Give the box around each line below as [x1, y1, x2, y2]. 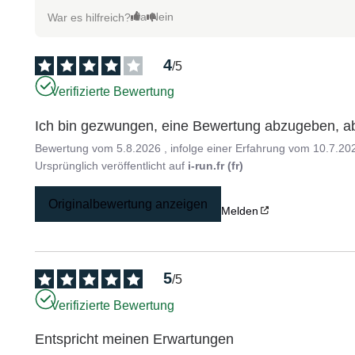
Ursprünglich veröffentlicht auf [35, 158, 189, 172]
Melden [221, 204, 259, 217]
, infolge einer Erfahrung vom [164, 141, 314, 155]
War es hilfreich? [48, 10, 132, 24]
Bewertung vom [35, 141, 117, 155]
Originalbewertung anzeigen [48, 197, 208, 211]
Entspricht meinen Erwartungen [35, 331, 235, 348]
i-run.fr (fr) [188, 158, 244, 172]
